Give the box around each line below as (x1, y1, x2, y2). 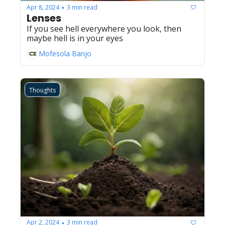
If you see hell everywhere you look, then (27, 23, 181, 35)
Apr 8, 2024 (27, 3, 59, 12)
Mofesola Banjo (39, 48, 91, 58)
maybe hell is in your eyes (27, 33, 123, 44)
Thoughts (29, 86, 56, 95)
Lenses (27, 11, 61, 26)
